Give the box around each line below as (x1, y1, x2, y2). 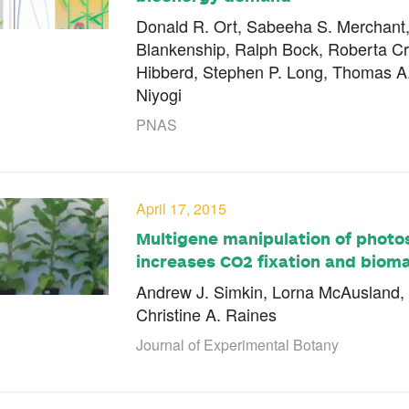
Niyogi (136, 82, 182, 107)
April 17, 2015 (136, 198, 226, 220)
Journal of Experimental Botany (136, 334, 339, 356)
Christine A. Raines (136, 302, 277, 327)
